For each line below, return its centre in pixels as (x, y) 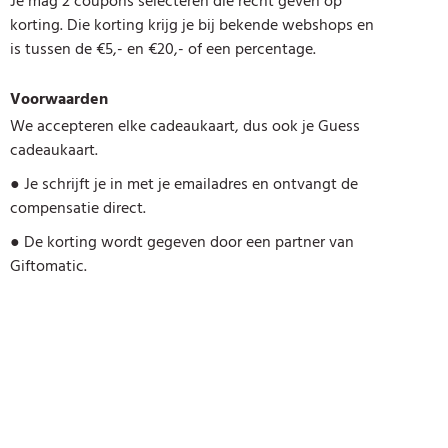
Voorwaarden (59, 99)
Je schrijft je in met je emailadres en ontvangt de (189, 183)
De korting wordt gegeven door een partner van (187, 241)
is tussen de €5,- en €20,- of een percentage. (163, 49)
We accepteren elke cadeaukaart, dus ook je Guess (185, 125)
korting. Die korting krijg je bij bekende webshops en (192, 25)
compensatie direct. (78, 207)
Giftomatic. (48, 265)
